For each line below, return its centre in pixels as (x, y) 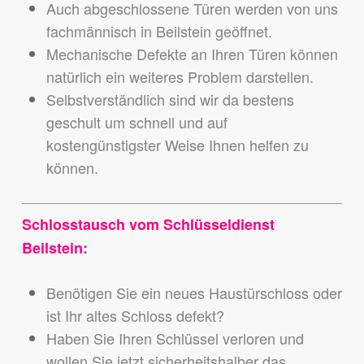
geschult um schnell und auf (136, 122)
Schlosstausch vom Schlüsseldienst (148, 225)
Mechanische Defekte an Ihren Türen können (192, 54)
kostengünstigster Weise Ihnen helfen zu (177, 145)
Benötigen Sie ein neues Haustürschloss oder (194, 293)
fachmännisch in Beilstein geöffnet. (159, 31)
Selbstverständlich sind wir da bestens (170, 100)
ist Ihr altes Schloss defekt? (135, 316)
